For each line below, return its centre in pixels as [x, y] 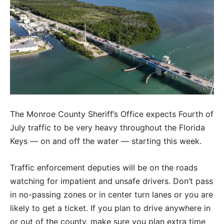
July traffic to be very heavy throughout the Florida [107, 127]
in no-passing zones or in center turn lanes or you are [111, 194]
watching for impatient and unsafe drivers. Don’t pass [111, 181]
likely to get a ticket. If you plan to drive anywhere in [110, 208]
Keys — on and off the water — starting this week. [106, 141]
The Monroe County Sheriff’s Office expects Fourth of [112, 114]
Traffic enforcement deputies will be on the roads [104, 167]
